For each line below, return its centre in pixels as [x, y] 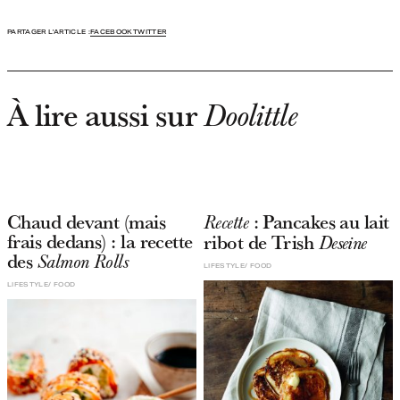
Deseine [342, 242]
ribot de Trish [261, 242]
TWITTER [150, 31]
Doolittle [250, 116]
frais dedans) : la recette [100, 241]
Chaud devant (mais [87, 221]
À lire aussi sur [105, 113]
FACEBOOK [112, 31]
